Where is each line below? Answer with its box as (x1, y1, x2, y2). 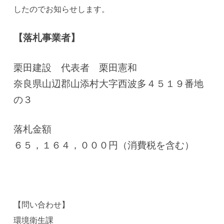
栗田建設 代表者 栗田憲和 (13, 62, 137, 73)
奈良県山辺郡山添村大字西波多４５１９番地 (13, 78, 204, 89)
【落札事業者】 (13, 32, 80, 43)
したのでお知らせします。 (13, 4, 110, 13)
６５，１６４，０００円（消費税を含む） (13, 140, 194, 151)
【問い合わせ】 (13, 200, 70, 209)
